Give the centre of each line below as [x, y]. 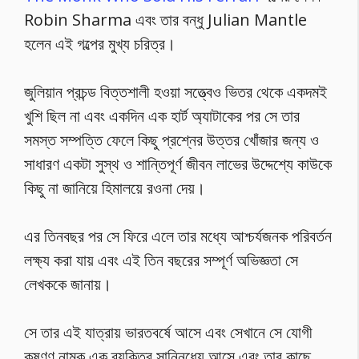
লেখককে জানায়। [68, 284]
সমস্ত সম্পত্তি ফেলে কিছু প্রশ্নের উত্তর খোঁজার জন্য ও [171, 139]
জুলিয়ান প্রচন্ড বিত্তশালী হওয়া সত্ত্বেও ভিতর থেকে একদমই [175, 91]
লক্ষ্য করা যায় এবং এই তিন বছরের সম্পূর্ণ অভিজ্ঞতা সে [161, 260]
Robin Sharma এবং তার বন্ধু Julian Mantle [165, 19]
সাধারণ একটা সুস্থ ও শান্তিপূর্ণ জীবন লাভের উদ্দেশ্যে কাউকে [178, 163]
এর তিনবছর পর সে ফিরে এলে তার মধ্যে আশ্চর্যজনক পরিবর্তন [178, 236]
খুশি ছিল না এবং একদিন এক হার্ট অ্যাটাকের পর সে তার [162, 115]
